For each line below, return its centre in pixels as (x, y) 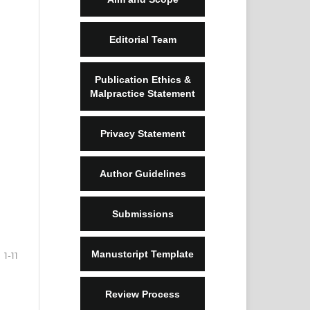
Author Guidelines (143, 174)
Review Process (143, 294)
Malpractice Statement (143, 94)
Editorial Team (143, 40)
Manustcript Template (143, 254)
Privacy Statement (143, 134)
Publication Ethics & (143, 80)
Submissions (143, 214)
